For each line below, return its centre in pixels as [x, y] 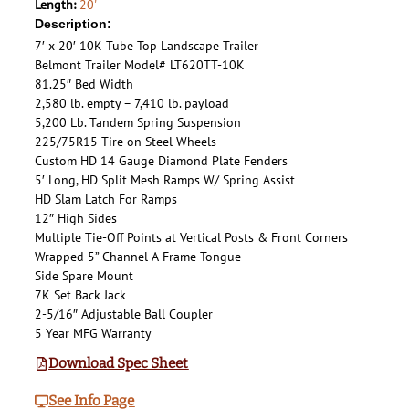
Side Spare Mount [84, 276]
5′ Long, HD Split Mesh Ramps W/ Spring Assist [165, 180]
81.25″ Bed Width [84, 84]
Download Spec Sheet [119, 363]
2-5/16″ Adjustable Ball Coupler [124, 315]
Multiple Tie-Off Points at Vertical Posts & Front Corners [191, 238]
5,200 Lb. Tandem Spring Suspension [138, 123]
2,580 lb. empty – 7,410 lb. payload [132, 104]
